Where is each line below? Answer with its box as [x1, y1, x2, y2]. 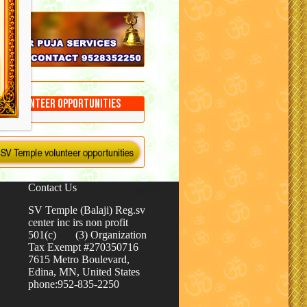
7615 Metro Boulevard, [28, 253, 130, 265]
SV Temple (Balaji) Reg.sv [28, 204, 145, 216]
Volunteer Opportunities [9, 97, 121, 112]
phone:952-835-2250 [28, 278, 119, 290]
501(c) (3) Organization [28, 228, 147, 241]
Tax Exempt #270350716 [28, 241, 138, 253]
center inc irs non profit [28, 216, 128, 228]
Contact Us [28, 181, 77, 193]
